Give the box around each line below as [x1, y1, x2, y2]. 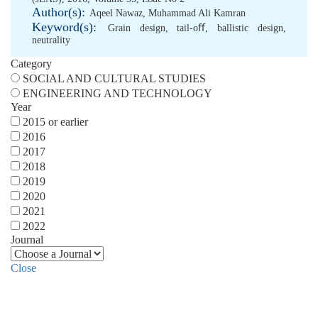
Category [11, 57, 52, 70]
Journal [11, 234, 43, 246]
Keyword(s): [32, 20, 97, 34]
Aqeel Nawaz [89, 8, 143, 18]
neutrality [32, 35, 70, 45]
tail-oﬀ [177, 23, 206, 33]
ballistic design [217, 23, 284, 33]
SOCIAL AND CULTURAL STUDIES [23, 72, 206, 84]
